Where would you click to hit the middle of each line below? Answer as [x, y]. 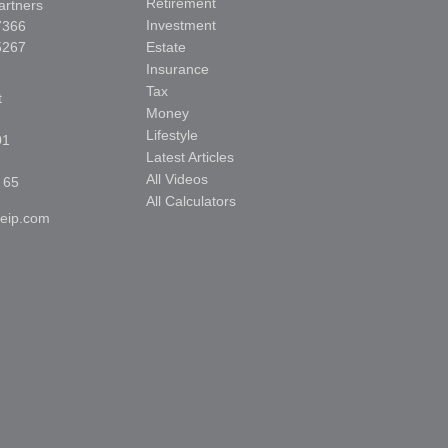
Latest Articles [190, 156]
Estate [166, 46]
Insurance [177, 68]
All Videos [177, 178]
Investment [181, 24]
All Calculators [191, 200]
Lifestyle [172, 134]
